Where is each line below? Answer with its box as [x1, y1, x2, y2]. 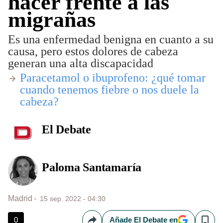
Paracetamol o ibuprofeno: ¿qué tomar [20, 71, 206, 84]
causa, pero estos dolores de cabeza [8, 45, 178, 58]
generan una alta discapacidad [8, 57, 153, 70]
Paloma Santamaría [42, 161, 142, 174]
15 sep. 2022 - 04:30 [40, 195, 106, 203]
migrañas [8, 7, 96, 32]
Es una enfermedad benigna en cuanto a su [8, 33, 214, 46]
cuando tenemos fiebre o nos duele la [20, 83, 199, 96]
